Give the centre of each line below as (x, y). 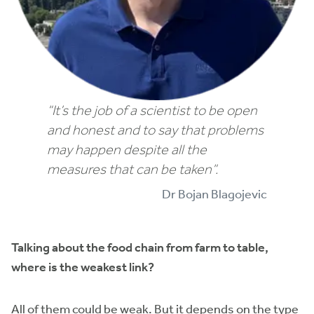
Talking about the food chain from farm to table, (140, 247)
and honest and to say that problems (155, 130)
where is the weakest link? (83, 267)
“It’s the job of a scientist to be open (152, 110)
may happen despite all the (127, 149)
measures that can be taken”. (132, 169)
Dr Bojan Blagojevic (215, 194)
